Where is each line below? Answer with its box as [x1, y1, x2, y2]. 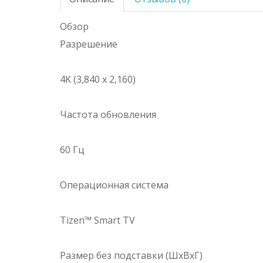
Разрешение [60, 38, 117, 51]
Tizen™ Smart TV [60, 214, 135, 227]
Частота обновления [60, 108, 156, 122]
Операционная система [60, 178, 168, 192]
